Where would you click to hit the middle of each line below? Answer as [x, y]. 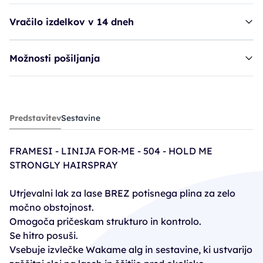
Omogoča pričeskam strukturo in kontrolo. [105, 221]
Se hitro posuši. [44, 235]
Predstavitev [35, 118]
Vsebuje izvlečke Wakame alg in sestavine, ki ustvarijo [131, 249]
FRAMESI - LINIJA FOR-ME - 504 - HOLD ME [111, 151]
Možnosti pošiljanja [55, 58]
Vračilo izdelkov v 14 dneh [72, 22]
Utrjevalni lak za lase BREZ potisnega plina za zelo [122, 193]
